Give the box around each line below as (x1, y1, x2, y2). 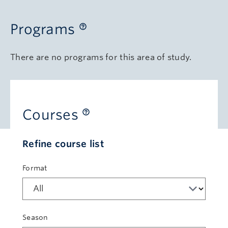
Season (22, 213, 48, 221)
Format (22, 164, 47, 172)
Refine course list (22, 138, 104, 149)
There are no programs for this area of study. (10, 52, 192, 62)
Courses (22, 106, 82, 123)
